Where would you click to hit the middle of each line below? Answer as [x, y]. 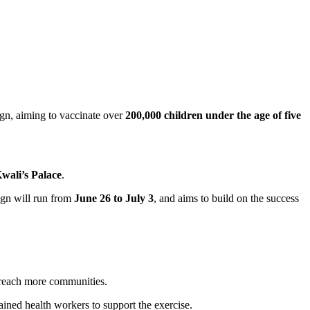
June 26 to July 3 [114, 198]
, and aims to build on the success [226, 198]
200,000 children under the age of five [213, 115]
